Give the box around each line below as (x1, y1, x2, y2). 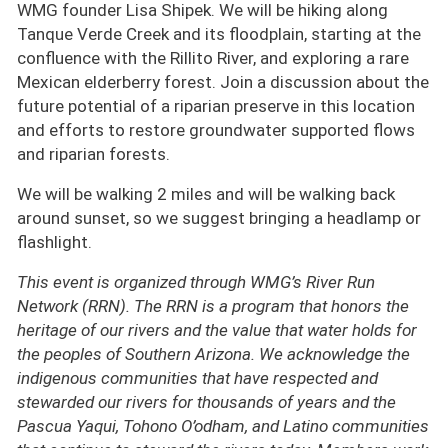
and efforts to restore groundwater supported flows (17, 120, 415, 141)
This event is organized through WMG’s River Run (17, 272, 375, 293)
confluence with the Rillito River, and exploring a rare (17, 48, 409, 69)
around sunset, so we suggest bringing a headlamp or (17, 208, 421, 229)
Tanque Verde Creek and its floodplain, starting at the (17, 24, 421, 45)
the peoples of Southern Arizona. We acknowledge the (17, 344, 410, 365)
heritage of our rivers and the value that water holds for (17, 320, 417, 341)
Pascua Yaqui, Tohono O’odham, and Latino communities (17, 416, 429, 437)
